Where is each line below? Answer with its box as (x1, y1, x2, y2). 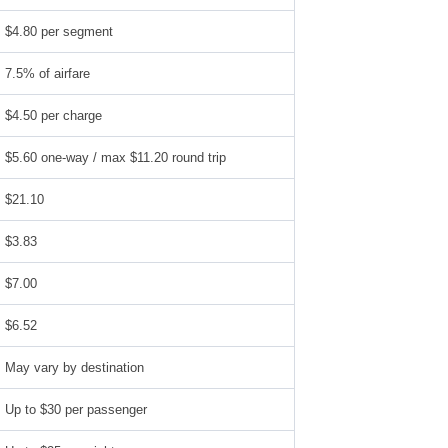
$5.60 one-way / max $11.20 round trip (4, 150, 226, 165)
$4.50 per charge (4, 108, 102, 123)
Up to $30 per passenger (4, 402, 147, 417)
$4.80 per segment (4, 24, 113, 39)
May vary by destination (4, 360, 144, 375)
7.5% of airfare (4, 66, 90, 81)
